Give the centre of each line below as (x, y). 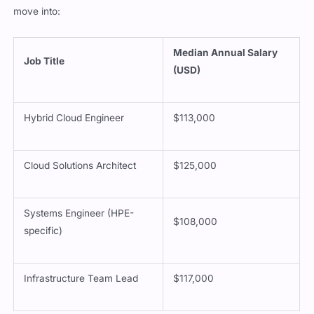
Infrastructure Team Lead (81, 278)
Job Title (45, 61)
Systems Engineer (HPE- (79, 213)
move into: (37, 11)
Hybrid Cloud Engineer (74, 117)
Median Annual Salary (226, 52)
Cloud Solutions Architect (80, 165)
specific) (43, 230)
